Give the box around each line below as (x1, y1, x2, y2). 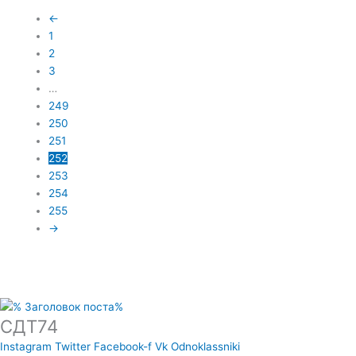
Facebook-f (94, 339, 152, 353)
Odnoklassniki (171, 339, 240, 353)
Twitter (55, 339, 91, 353)
